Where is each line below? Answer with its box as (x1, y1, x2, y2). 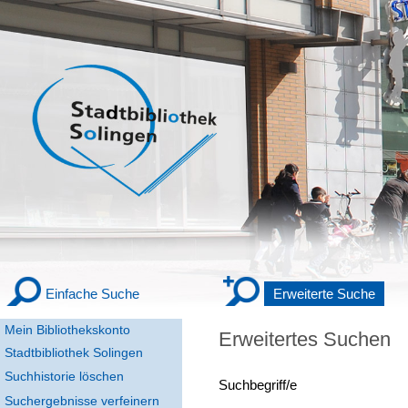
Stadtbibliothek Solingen (5, 345, 143, 360)
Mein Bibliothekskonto (5, 322, 130, 337)
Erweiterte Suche (273, 286, 375, 301)
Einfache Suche (46, 286, 139, 301)
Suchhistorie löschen (5, 369, 124, 383)
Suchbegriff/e (219, 378, 297, 393)
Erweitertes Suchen (219, 328, 391, 351)
